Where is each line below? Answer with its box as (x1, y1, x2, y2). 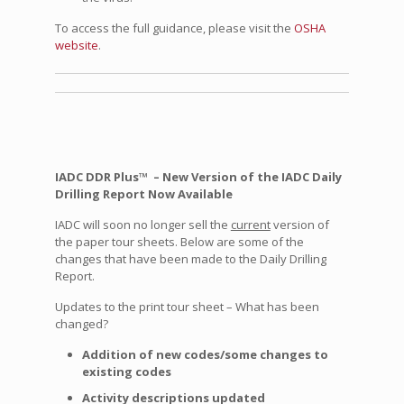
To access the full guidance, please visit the (54, 20, 294, 37)
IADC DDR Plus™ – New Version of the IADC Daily (54, 169, 342, 186)
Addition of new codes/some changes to (81, 346, 328, 363)
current (230, 216, 271, 234)
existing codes (81, 363, 171, 381)
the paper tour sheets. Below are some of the (54, 234, 304, 251)
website (54, 37, 98, 54)
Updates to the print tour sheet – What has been (54, 298, 319, 316)
